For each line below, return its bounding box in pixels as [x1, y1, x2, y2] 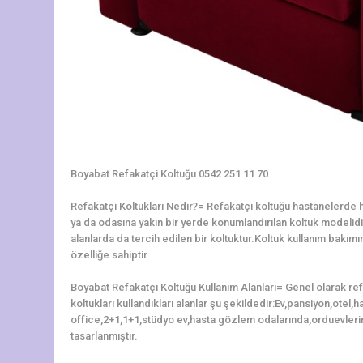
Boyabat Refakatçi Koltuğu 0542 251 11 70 [70, 167, 268, 180]
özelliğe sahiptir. [70, 248, 150, 261]
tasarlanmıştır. [70, 329, 138, 342]
